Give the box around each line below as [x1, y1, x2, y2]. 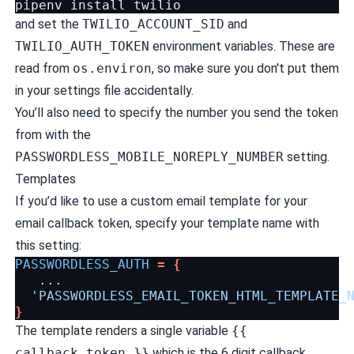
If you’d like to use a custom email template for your [14, 193, 307, 209]
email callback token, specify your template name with [14, 215, 319, 231]
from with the [14, 126, 91, 142]
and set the [14, 16, 82, 32]
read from [14, 60, 73, 76]
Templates [14, 171, 76, 186]
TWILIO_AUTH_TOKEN [14, 38, 149, 54]
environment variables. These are [149, 38, 335, 54]
